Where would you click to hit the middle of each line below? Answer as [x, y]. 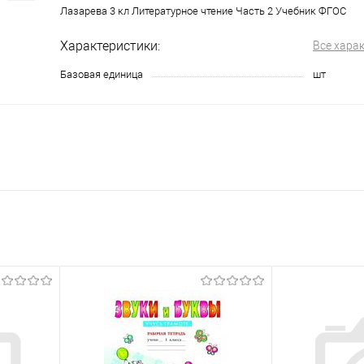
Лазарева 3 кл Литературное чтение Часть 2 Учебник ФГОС [203, 11]
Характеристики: [110, 46]
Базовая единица [102, 74]
